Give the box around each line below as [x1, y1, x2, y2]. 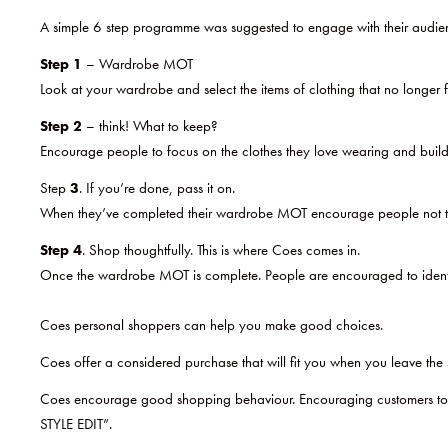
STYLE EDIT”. [40, 413, 112, 434]
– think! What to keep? [82, 115, 218, 136]
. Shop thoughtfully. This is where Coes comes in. [82, 239, 360, 260]
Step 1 [40, 53, 82, 74]
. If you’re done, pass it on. [79, 177, 235, 198]
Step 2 [40, 115, 82, 136]
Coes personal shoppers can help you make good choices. [40, 314, 383, 335]
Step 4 [40, 239, 82, 260]
